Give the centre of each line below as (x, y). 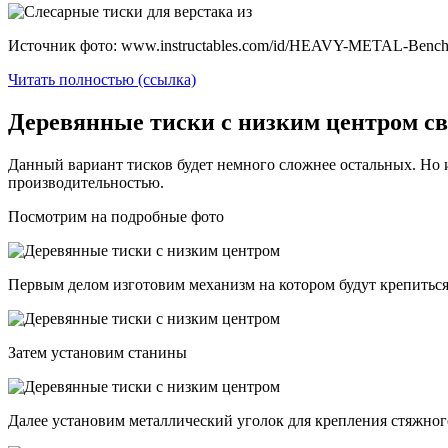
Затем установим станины (97, 352)
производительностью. (86, 182)
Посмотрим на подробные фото (116, 216)
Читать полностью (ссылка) (102, 80)
